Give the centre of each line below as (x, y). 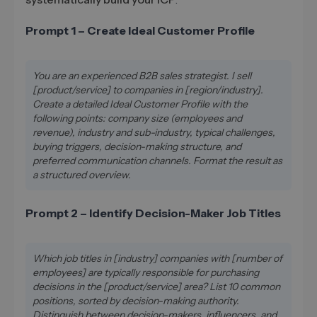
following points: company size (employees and (137, 118)
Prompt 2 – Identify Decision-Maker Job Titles (153, 213)
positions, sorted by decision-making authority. (136, 300)
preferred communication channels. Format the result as (157, 160)
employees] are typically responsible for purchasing (146, 272)
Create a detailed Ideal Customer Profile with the (140, 104)
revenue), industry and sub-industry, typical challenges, (154, 132)
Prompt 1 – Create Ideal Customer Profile (140, 30)
